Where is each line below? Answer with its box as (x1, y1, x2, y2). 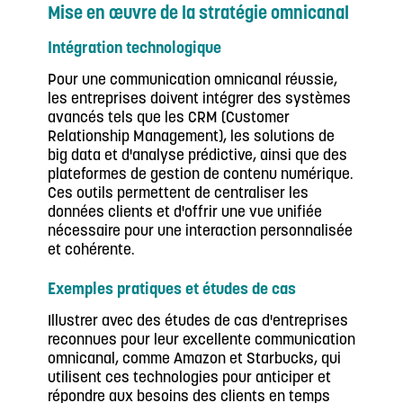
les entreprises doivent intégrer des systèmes (48, 92, 351, 107)
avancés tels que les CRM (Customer (48, 111, 290, 126)
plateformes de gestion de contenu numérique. (48, 167, 354, 183)
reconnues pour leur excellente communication (48, 333, 355, 348)
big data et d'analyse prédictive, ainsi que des (48, 148, 347, 164)
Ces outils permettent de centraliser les (48, 186, 309, 201)
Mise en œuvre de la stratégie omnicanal (48, 5, 349, 23)
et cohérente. (48, 243, 135, 258)
